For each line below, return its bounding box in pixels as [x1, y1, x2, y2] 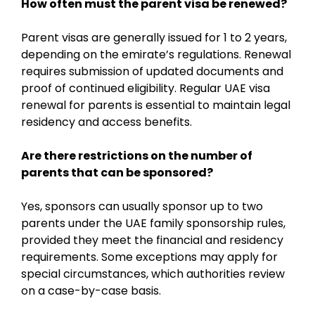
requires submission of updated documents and [21, 63, 283, 79]
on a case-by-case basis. [21, 282, 161, 299]
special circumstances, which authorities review [21, 265, 285, 282]
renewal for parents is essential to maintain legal [21, 96, 290, 113]
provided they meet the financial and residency [21, 231, 283, 248]
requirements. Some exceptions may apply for [21, 248, 278, 265]
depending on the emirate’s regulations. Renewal [21, 46, 291, 63]
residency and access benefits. [21, 113, 192, 130]
